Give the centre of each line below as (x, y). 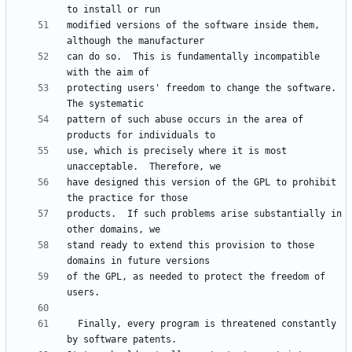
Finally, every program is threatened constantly (72, 324)
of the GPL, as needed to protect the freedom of (196, 277)
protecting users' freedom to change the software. (202, 88)
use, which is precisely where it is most (177, 151)
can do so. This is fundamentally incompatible (193, 57)
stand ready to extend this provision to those (191, 246)
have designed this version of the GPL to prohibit (202, 183)
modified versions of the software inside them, (193, 26)
